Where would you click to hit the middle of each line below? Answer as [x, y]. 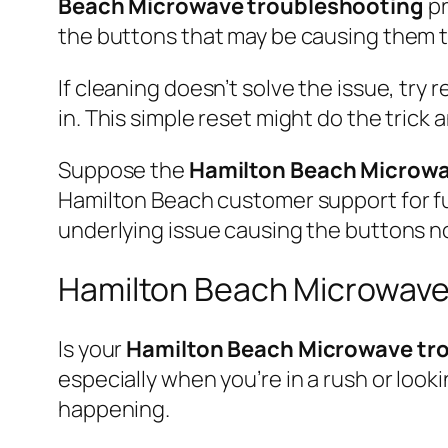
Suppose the [123, 169]
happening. [114, 408]
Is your [92, 348]
